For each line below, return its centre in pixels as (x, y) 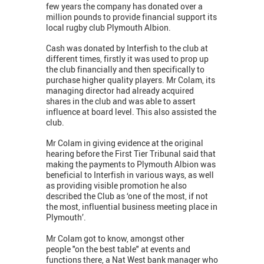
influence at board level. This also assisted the (131, 112)
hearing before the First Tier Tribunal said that (131, 154)
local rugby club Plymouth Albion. (109, 28)
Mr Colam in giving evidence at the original (125, 143)
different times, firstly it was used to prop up (127, 59)
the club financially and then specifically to (125, 70)
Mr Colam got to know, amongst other (115, 239)
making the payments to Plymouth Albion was (131, 164)
